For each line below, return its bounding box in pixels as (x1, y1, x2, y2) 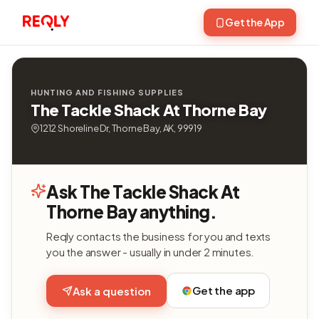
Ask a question (73, 283, 151, 298)
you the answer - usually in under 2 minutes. (46, 245, 255, 258)
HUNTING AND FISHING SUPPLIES (31, 88, 184, 97)
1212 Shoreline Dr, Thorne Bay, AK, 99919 (40, 122, 202, 134)
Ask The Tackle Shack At (46, 181, 240, 202)
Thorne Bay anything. (46, 201, 217, 222)
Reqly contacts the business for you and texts (46, 229, 271, 243)
